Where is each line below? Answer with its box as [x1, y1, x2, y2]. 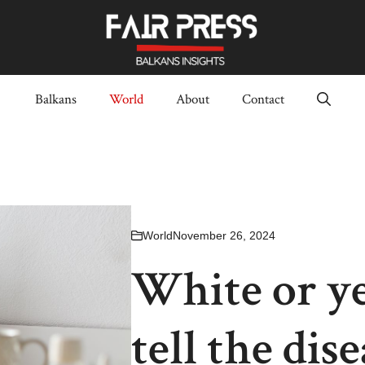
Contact [241, 90, 284, 109]
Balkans [34, 90, 77, 109]
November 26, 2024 [172, 228, 275, 242]
